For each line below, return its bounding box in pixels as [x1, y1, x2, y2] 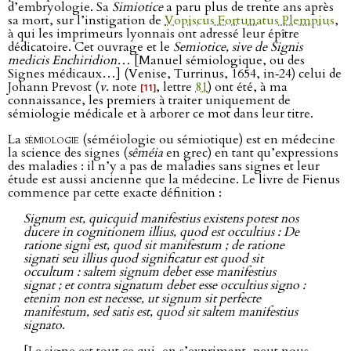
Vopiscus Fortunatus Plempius [165, 12, 335, 30]
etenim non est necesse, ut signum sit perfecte [24, 290, 261, 308]
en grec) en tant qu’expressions [163, 144, 338, 162]
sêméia [128, 144, 163, 162]
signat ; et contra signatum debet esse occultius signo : [24, 277, 306, 295]
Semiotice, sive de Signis [173, 38, 302, 56]
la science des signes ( [8, 144, 128, 162]
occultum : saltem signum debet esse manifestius [24, 263, 276, 281]
